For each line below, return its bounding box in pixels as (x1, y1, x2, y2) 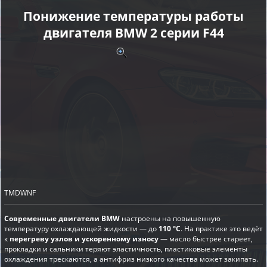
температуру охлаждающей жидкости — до (4, 223, 159, 234)
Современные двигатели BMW (4, 213, 120, 224)
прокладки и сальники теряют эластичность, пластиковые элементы (4, 244, 247, 254)
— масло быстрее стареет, (159, 234, 253, 244)
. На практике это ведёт (181, 223, 263, 234)
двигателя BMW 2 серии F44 (43, 24, 224, 42)
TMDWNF (4, 188, 36, 198)
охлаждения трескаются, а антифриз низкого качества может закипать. (4, 254, 258, 265)
